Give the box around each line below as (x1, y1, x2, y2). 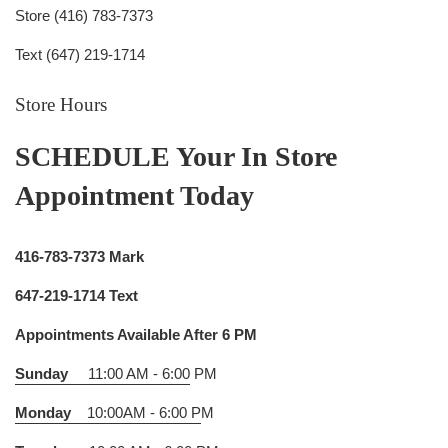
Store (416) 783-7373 (15, 7, 153, 25)
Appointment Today (15, 180, 254, 212)
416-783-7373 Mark (15, 248, 144, 266)
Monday (15, 404, 71, 422)
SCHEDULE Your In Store (15, 141, 337, 173)
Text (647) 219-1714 (15, 46, 145, 64)
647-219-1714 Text (15, 287, 138, 305)
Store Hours (15, 94, 107, 116)
